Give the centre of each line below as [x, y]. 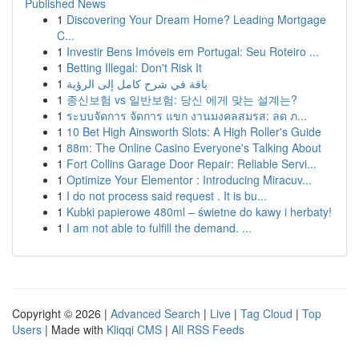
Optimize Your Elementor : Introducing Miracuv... [189, 179]
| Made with [74, 329]
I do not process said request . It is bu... [167, 196]
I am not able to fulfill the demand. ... [159, 228]
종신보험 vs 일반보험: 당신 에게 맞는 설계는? [182, 99]
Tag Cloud [266, 313]
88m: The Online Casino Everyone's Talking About [194, 147]
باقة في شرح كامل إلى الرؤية [137, 83]
